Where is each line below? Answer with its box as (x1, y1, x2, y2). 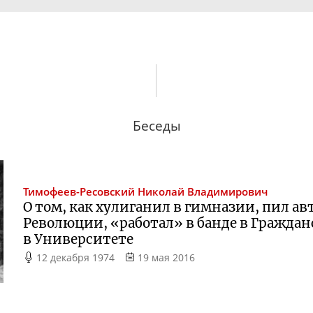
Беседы (132, 116, 181, 134)
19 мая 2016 (137, 250, 195, 264)
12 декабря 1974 (36, 250, 115, 264)
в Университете (23, 231, 134, 247)
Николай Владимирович (138, 184, 268, 199)
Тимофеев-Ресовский (23, 184, 136, 199)
